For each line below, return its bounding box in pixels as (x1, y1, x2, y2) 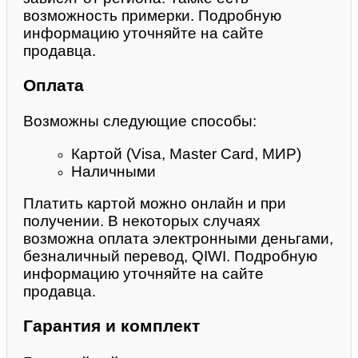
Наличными (71, 162, 156, 180)
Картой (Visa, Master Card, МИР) (71, 145, 301, 162)
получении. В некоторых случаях (23, 213, 261, 230)
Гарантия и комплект (23, 316, 200, 336)
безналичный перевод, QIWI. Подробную (23, 248, 317, 265)
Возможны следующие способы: (23, 113, 257, 130)
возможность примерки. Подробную (23, 6, 281, 24)
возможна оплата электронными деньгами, (23, 230, 333, 248)
